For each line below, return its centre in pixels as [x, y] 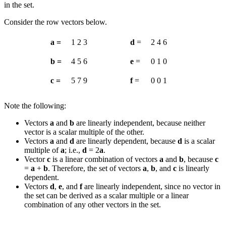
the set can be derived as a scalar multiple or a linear [106, 196]
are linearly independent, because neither [140, 123]
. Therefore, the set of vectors [95, 168]
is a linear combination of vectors [105, 159]
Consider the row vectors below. [55, 22]
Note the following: [35, 106]
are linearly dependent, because [126, 141]
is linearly [193, 168]
